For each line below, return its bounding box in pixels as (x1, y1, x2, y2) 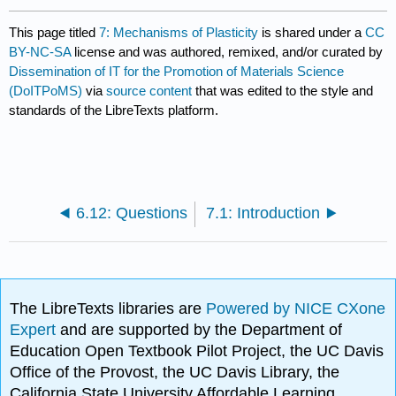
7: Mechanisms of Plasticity (99, 24, 259, 40)
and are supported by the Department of (60, 321, 343, 339)
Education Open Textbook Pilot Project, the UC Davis (10, 342, 385, 361)
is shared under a (258, 24, 366, 40)
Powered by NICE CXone (206, 300, 386, 318)
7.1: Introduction (206, 203, 321, 222)
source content (106, 82, 193, 98)
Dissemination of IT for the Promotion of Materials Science (9, 63, 345, 79)
